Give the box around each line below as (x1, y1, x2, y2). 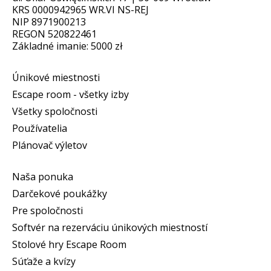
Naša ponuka (12, 169, 73, 183)
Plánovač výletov (12, 138, 87, 152)
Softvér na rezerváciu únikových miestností (12, 220, 207, 234)
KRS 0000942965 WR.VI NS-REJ (12, 2, 149, 16)
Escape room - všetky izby (12, 87, 129, 101)
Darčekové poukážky (12, 186, 107, 200)
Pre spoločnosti (12, 203, 83, 217)
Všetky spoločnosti (12, 104, 97, 118)
